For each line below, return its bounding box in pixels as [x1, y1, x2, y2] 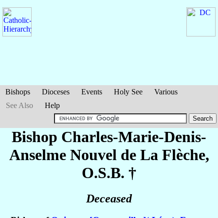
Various [154, 88, 178, 96]
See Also [6, 101, 33, 109]
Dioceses [42, 88, 70, 96]
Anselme [9, 146, 70, 163]
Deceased [86, 192, 132, 205]
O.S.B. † [82, 164, 136, 182]
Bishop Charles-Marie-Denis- [12, 128, 206, 145]
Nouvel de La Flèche [70, 146, 205, 163]
